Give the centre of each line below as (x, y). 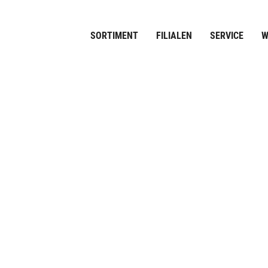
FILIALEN (174, 36)
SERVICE (227, 36)
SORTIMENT (114, 36)
